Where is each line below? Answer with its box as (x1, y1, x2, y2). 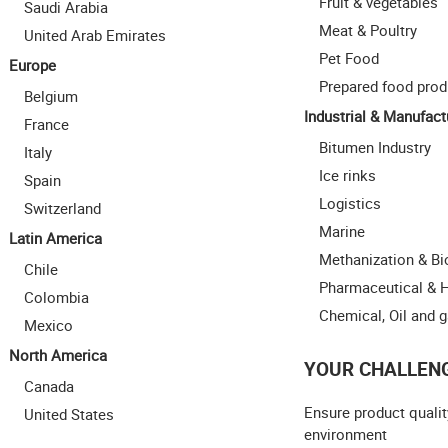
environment (304, 423, 387, 444)
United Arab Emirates (23, 25, 166, 46)
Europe (8, 55, 56, 76)
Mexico (23, 315, 73, 336)
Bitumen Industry (319, 137, 431, 158)
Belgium (23, 86, 78, 107)
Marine (319, 221, 365, 242)
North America (8, 345, 107, 366)
